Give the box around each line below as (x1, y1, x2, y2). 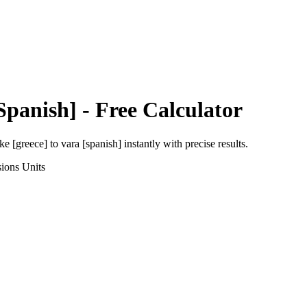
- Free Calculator (77, 97, 243, 123)
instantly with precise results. (121, 137, 248, 149)
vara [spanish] (61, 137, 121, 149)
